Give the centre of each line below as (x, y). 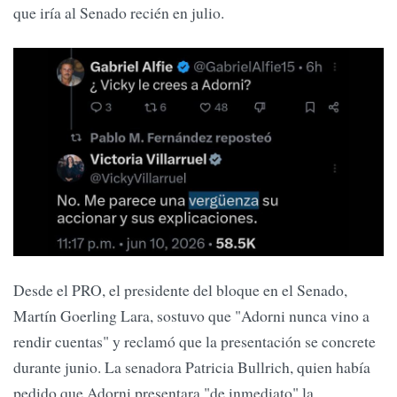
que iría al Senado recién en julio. (121, 13)
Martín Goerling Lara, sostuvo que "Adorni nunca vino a (191, 316)
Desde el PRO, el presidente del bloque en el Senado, (180, 290)
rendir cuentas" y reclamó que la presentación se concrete (195, 342)
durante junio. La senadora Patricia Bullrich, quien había (192, 367)
